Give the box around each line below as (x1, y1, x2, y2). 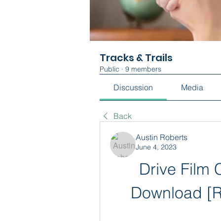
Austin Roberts (136, 132, 187, 142)
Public (100, 65, 119, 74)
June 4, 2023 (136, 143, 177, 151)
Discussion (113, 82, 153, 92)
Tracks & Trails (100, 51, 173, 65)
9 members (125, 65, 161, 74)
